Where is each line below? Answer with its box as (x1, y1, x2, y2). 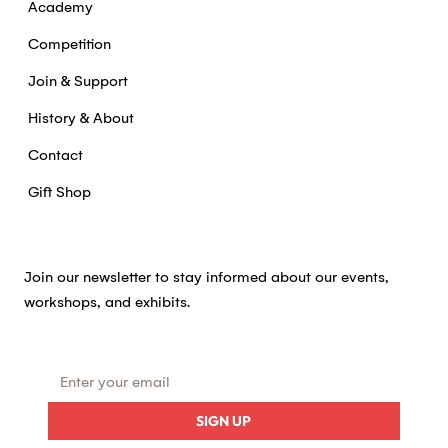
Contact (28, 146, 84, 165)
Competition (28, 35, 112, 54)
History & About (28, 109, 135, 128)
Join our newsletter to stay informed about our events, (23, 268, 389, 287)
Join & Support (28, 72, 129, 91)
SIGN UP (196, 412, 252, 431)
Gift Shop (28, 183, 92, 202)
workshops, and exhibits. (23, 293, 190, 312)
